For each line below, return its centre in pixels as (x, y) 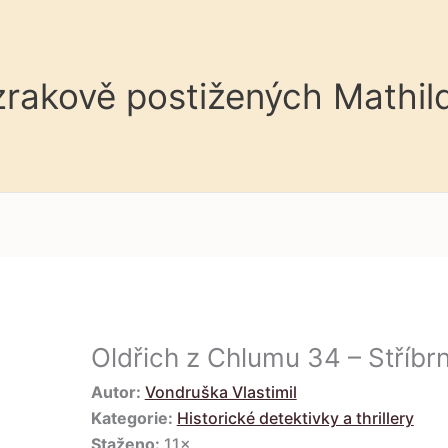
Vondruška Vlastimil (220, 391)
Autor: (115, 391)
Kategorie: (131, 417)
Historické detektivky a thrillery (295, 417)
